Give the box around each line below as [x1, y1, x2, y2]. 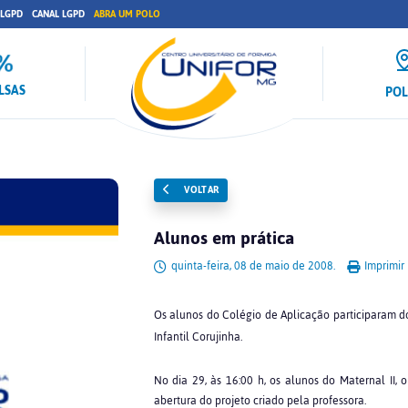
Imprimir [361, 255, 404, 277]
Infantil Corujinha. [153, 326, 242, 348]
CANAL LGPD [32, 5, 85, 24]
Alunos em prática [153, 221, 294, 255]
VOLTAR [180, 180, 219, 199]
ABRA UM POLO [94, 5, 160, 24]
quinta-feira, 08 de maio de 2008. [168, 255, 338, 277]
